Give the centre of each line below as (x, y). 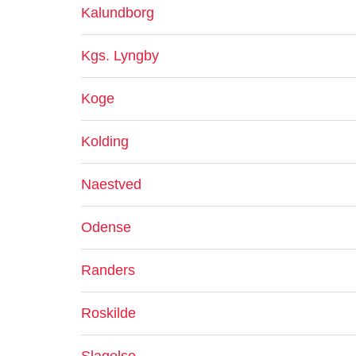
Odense (106, 227)
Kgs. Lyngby (120, 56)
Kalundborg (118, 13)
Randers (108, 270)
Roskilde (108, 313)
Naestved (111, 184)
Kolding (105, 141)
